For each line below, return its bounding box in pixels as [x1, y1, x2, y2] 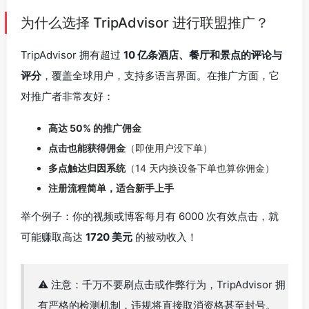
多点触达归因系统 [48, 162, 126, 174]
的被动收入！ [132, 230, 197, 243]
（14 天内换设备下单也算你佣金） [126, 162, 275, 174]
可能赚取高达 [21, 230, 86, 243]
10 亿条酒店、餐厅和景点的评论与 [123, 48, 282, 61]
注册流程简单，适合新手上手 [48, 182, 174, 194]
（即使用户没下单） [126, 142, 212, 154]
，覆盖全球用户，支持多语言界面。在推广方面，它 [41, 69, 279, 82]
